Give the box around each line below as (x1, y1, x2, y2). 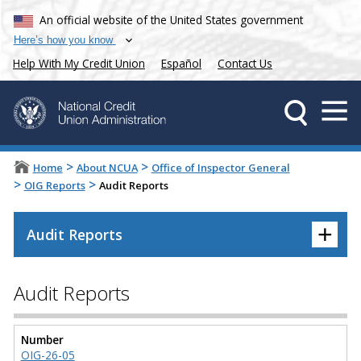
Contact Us (218, 56, 272, 72)
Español (161, 56, 201, 72)
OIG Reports (23, 178, 85, 193)
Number (20, 331, 64, 347)
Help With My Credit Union (13, 56, 145, 72)
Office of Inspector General (151, 160, 290, 176)
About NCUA (76, 160, 138, 176)
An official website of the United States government (39, 11, 304, 27)
